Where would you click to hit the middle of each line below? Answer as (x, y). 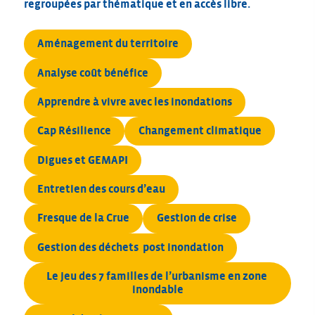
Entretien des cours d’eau (102, 189)
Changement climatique (200, 131)
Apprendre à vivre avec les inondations (135, 102)
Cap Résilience (75, 131)
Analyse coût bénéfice (93, 73)
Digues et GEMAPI (83, 160)
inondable (157, 290)
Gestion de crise (197, 218)
